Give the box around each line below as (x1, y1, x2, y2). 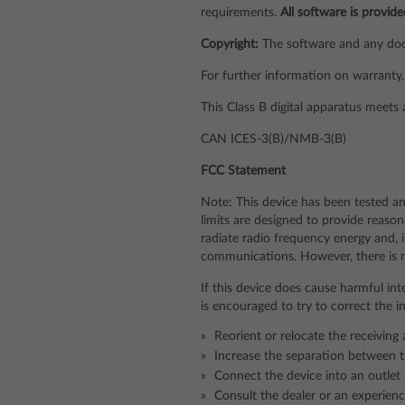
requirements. (201, 6, 280, 19)
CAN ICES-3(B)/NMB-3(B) (201, 133, 346, 146)
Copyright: (201, 38, 259, 51)
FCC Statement (201, 165, 286, 177)
